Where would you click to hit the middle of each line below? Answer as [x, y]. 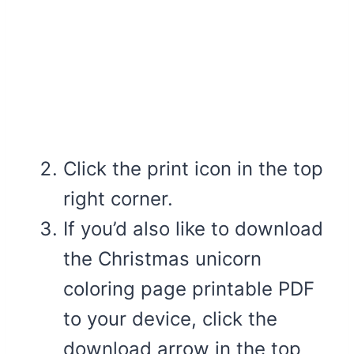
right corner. [118, 199]
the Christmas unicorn [162, 259]
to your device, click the [170, 319]
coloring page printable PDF [189, 289]
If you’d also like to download [193, 229]
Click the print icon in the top [193, 169]
